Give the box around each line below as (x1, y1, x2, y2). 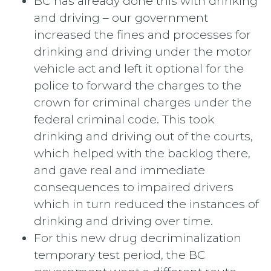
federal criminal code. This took (34, 112, 214, 127)
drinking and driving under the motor (34, 44, 252, 59)
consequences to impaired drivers (34, 180, 233, 195)
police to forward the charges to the (34, 78, 241, 93)
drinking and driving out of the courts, (34, 129, 253, 144)
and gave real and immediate (34, 163, 205, 178)
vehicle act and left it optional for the (34, 61, 244, 76)
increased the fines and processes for (34, 27, 251, 42)
